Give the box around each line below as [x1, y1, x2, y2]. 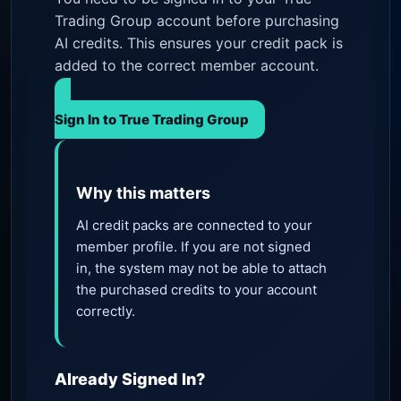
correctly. [76, 303, 135, 320]
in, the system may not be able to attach [76, 260, 327, 277]
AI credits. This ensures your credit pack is [55, 34, 343, 53]
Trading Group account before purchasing [55, 12, 339, 30]
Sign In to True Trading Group [55, 111, 249, 129]
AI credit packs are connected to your [76, 217, 312, 235]
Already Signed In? [55, 370, 205, 389]
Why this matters [76, 183, 210, 203]
